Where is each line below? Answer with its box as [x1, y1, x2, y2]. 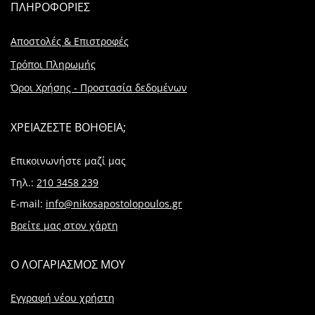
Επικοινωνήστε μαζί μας [11, 153, 126, 167]
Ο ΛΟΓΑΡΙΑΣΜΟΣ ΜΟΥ [11, 256, 125, 272]
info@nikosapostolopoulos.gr [46, 197, 182, 211]
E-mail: [11, 197, 46, 211]
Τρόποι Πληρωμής [11, 58, 96, 72]
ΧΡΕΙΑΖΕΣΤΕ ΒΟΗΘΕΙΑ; [11, 119, 126, 135]
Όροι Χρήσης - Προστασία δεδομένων [11, 80, 187, 94]
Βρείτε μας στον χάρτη [11, 219, 118, 233]
